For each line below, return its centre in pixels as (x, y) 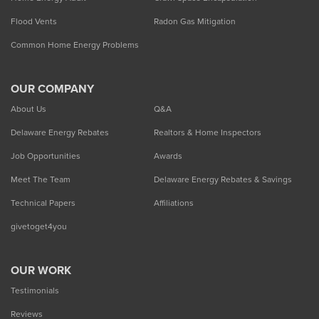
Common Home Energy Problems (75, 45)
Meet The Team (41, 180)
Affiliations (173, 203)
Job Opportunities (46, 156)
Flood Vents (34, 22)
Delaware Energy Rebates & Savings (223, 180)
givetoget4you (39, 227)
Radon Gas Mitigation (194, 22)
